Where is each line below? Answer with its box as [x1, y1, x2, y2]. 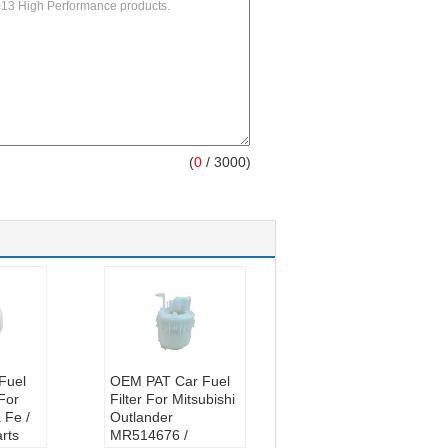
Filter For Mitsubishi [110, 391, 236, 407]
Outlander [110, 409, 174, 425]
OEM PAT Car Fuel [110, 373, 231, 389]
